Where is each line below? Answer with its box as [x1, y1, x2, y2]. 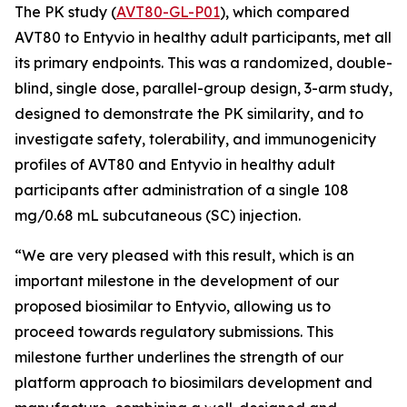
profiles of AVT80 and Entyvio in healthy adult [15, 155, 335, 174]
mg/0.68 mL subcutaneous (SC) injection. [15, 206, 301, 224]
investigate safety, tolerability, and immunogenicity [15, 130, 376, 148]
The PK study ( [15, 3, 116, 21]
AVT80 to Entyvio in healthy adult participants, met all [15, 28, 392, 46]
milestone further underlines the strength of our [15, 348, 343, 366]
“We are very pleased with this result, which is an [15, 246, 354, 264]
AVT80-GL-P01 [116, 3, 220, 21]
